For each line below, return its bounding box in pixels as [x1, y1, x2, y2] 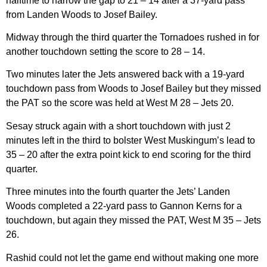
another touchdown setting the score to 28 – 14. [6, 46, 205, 57]
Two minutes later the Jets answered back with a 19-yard [6, 69, 244, 80]
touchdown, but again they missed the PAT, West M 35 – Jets [6, 215, 261, 226]
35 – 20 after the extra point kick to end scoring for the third [6, 149, 251, 160]
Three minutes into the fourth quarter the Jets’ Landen [6, 187, 230, 197]
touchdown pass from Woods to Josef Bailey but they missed [6, 83, 261, 94]
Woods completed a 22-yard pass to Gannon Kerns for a [6, 201, 242, 212]
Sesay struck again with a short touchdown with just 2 [6, 120, 231, 131]
